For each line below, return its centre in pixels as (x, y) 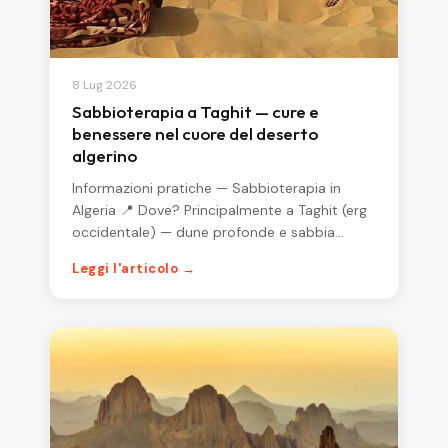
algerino (104, 156)
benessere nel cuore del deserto (195, 134)
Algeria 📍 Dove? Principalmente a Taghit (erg (219, 210)
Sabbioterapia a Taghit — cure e (195, 112)
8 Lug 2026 (104, 85)
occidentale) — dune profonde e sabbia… (208, 232)
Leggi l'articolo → (134, 269)
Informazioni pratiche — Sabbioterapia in (206, 188)
